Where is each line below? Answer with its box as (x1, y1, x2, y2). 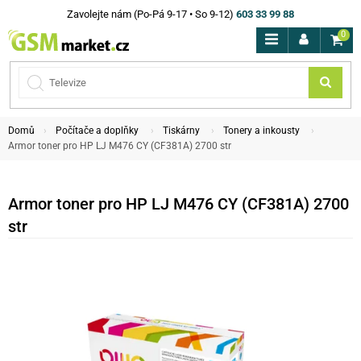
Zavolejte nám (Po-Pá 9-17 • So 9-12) (67, 8, 234, 20)
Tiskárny (162, 124, 200, 136)
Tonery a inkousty (223, 124, 301, 136)
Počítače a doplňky (56, 124, 139, 136)
